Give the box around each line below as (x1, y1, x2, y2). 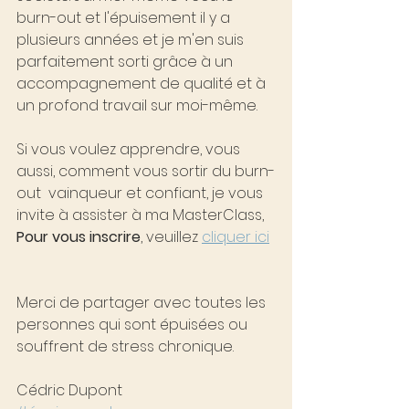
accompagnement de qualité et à (16, 73, 269, 94)
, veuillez (141, 226, 202, 247)
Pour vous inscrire (16, 226, 141, 247)
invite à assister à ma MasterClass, (16, 204, 267, 225)
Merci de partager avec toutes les (16, 292, 269, 313)
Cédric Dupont (16, 380, 122, 401)
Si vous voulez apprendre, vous (16, 139, 244, 160)
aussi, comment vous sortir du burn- (16, 161, 275, 182)
